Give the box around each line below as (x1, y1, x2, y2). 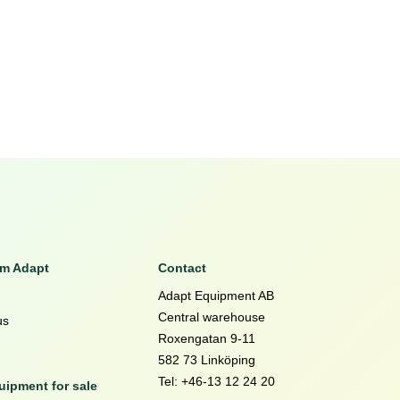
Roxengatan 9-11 (157, 331, 255, 346)
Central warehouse (157, 310, 265, 324)
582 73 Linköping (157, 353, 255, 367)
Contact (157, 261, 206, 275)
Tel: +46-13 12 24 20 (157, 374, 275, 388)
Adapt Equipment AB (157, 288, 274, 303)
